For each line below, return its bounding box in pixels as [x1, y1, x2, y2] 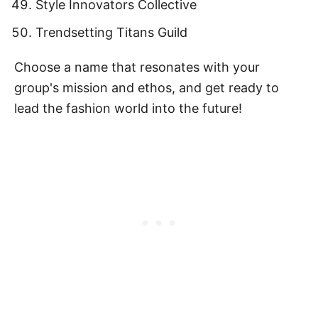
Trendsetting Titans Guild [35, 25, 187, 40]
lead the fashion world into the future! [14, 101, 242, 116]
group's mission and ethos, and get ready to [14, 80, 279, 95]
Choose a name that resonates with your [14, 60, 260, 75]
